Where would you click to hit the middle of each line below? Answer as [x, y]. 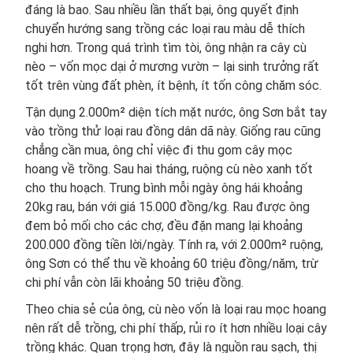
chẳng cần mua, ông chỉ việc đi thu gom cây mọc [159, 150]
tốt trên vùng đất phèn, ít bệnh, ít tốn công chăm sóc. [173, 86]
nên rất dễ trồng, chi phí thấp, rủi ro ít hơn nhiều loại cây [176, 329]
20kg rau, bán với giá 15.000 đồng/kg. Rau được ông [167, 207]
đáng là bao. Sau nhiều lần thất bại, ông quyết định [162, 10]
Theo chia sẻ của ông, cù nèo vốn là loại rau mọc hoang [176, 310]
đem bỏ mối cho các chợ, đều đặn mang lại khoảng [164, 226]
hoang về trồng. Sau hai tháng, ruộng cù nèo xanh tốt [169, 169]
